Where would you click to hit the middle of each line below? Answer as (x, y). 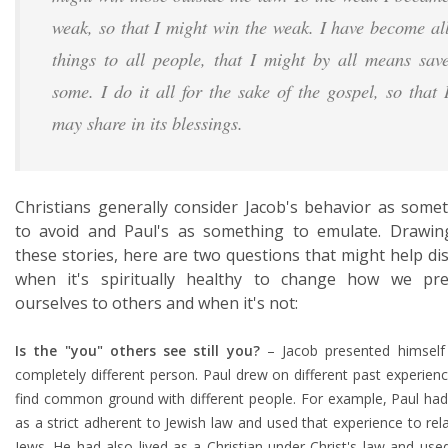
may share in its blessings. (147, 122)
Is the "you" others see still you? (137, 350)
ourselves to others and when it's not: (156, 303)
